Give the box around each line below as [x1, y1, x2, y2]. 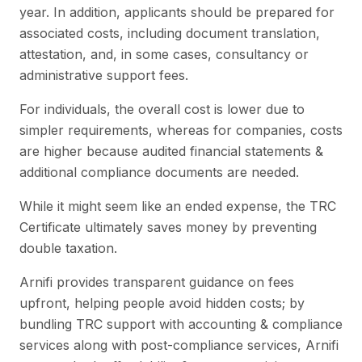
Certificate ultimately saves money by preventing [19, 218, 317, 235]
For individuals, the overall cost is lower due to [19, 100, 305, 117]
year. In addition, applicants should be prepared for [19, 3, 335, 20]
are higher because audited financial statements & [19, 142, 323, 159]
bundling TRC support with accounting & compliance [19, 315, 343, 332]
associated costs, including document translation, [19, 24, 320, 41]
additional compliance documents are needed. [19, 163, 299, 180]
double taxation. [19, 239, 117, 256]
